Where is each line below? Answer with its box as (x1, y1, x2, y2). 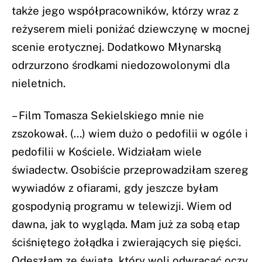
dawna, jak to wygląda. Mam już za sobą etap (12, 218, 240, 231)
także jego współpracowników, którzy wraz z (12, 4, 239, 17)
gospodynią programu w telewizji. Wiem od (12, 199, 232, 213)
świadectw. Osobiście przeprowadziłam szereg (12, 163, 249, 177)
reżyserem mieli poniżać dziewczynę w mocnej (12, 22, 250, 35)
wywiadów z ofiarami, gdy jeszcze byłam (12, 181, 218, 195)
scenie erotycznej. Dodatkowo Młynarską (12, 40, 221, 53)
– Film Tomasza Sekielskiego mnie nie (12, 109, 204, 122)
